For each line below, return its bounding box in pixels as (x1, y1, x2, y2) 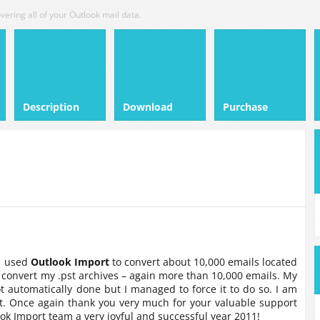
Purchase (223, 100, 268, 114)
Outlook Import (30, 255, 109, 269)
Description (23, 100, 79, 114)
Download (123, 100, 173, 114)
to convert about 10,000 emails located (109, 255, 298, 269)
